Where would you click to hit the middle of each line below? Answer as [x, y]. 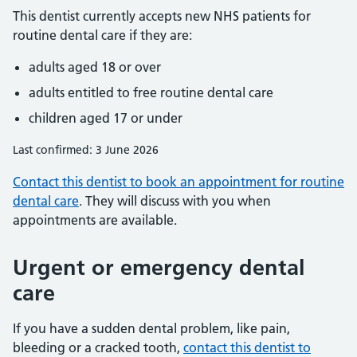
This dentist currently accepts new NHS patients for [162, 16]
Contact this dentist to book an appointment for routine [178, 182]
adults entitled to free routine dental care [151, 92]
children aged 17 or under [106, 118]
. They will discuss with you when [175, 201]
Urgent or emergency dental [159, 267]
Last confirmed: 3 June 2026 [86, 150]
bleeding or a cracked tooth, [98, 347]
